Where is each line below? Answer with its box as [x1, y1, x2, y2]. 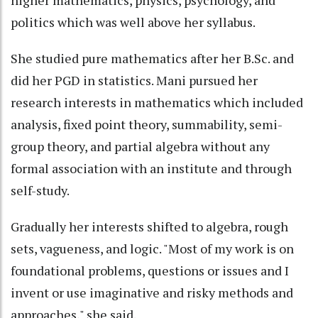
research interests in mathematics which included [11, 94, 303, 111]
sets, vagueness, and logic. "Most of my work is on [11, 240, 294, 258]
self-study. [11, 182, 70, 199]
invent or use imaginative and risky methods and [11, 284, 293, 302]
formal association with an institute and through [11, 160, 292, 177]
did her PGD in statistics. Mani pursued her [11, 72, 258, 89]
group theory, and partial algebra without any [11, 138, 270, 155]
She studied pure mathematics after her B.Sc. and [11, 50, 294, 67]
